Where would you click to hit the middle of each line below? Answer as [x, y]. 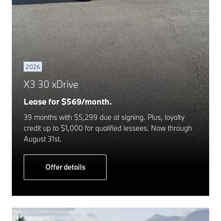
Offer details [65, 167]
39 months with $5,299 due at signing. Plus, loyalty [104, 117]
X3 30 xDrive [51, 84]
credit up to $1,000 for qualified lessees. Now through [108, 128]
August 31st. [43, 139]
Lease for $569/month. [68, 102]
